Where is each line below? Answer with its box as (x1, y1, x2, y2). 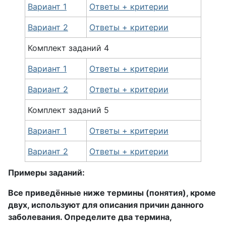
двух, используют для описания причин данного (8, 200, 204, 210)
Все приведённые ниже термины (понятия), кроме (8, 188, 216, 198)
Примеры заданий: (8, 167, 85, 178)
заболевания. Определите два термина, (8, 212, 172, 222)
